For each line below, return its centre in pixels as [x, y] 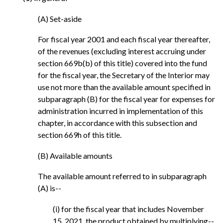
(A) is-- [50, 188]
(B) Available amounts [75, 155]
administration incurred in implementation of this [120, 111]
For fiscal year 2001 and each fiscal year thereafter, [124, 39]
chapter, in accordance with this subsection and [117, 123]
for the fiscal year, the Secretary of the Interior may [124, 75]
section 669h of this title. [80, 135]
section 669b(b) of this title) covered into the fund [122, 63]
